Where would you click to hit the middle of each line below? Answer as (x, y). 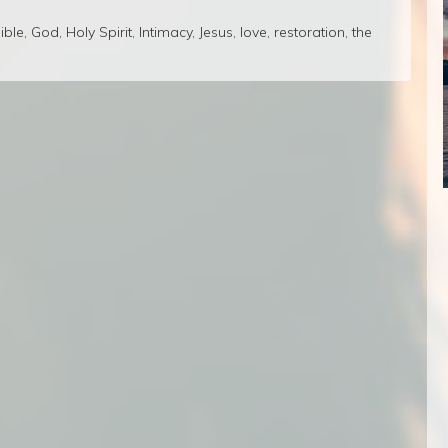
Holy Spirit (99, 31)
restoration (309, 31)
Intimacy (165, 31)
